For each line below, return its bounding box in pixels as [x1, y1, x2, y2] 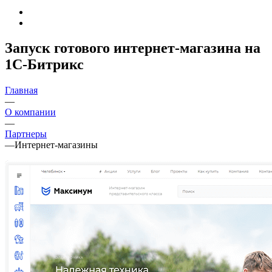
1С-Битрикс [5, 56, 84, 73]
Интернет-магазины [15, 140, 98, 151]
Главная [5, 85, 38, 96]
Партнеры [5, 129, 47, 140]
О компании [5, 107, 56, 118]
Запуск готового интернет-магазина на [5, 40, 260, 56]
